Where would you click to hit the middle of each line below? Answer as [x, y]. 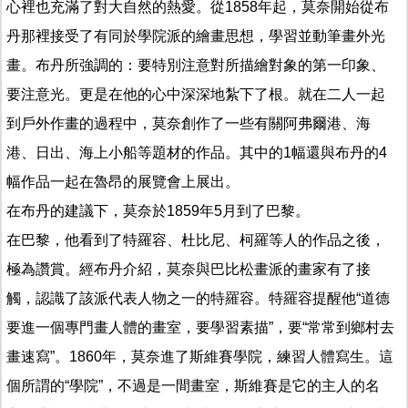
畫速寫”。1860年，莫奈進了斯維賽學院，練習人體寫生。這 [200, 356]
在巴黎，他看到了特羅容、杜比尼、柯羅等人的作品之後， [196, 240]
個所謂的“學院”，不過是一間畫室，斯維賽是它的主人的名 [193, 385]
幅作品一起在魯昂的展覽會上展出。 [123, 181]
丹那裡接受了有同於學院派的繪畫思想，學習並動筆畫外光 [196, 36]
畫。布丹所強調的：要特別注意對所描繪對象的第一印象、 [196, 65]
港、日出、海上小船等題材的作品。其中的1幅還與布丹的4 [197, 152]
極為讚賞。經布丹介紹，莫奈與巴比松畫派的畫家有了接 [189, 269]
